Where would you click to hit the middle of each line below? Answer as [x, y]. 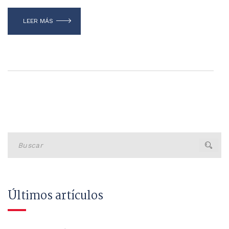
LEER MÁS [38, 21]
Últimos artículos [55, 196]
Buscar [20, 137]
